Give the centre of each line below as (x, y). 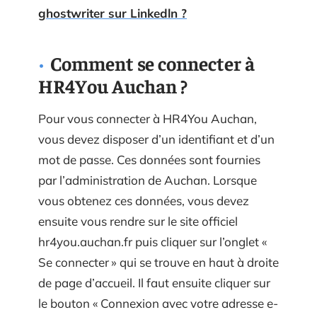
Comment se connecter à (152, 63)
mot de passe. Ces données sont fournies (149, 159)
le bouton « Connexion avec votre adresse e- (158, 303)
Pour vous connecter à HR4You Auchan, (148, 118)
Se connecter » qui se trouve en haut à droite (158, 262)
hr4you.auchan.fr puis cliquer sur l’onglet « (154, 241)
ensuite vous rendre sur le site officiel (138, 221)
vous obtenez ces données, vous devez (144, 200)
